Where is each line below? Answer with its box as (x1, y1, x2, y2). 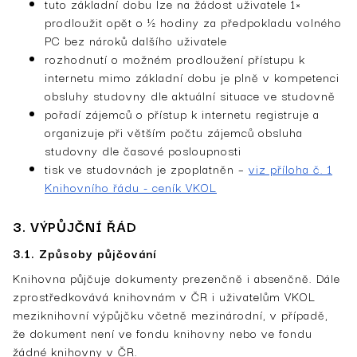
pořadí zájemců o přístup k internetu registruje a (45, 104, 320, 123)
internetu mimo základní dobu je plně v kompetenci (45, 67, 339, 86)
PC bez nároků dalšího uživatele (45, 30, 227, 49)
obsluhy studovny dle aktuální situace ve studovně (45, 85, 335, 104)
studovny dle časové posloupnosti (45, 140, 241, 159)
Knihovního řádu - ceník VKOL (45, 177, 217, 196)
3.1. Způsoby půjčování (13, 243, 160, 262)
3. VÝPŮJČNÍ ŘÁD (13, 214, 137, 237)
